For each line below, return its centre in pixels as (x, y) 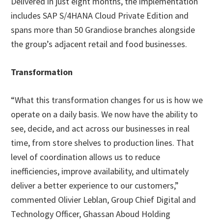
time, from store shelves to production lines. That (103, 143)
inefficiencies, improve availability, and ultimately (100, 171)
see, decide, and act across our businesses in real (100, 128)
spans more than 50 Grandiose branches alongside (103, 30)
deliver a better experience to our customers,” (95, 185)
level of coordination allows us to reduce (86, 157)
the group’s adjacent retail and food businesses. (99, 44)
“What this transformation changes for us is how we (107, 100)
